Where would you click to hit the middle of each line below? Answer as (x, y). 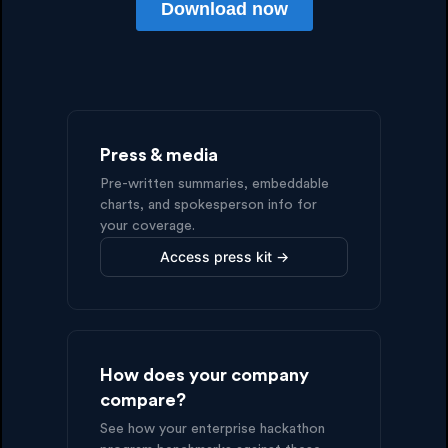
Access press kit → (224, 256)
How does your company (205, 374)
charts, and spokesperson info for (209, 204)
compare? (143, 399)
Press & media (159, 154)
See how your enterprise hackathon (213, 428)
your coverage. (148, 225)
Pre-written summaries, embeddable (215, 183)
